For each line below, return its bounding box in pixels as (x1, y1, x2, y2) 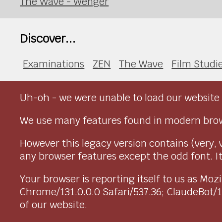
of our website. (20, 198, 88, 212)
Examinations (23, 57, 85, 71)
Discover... (20, 30, 76, 46)
